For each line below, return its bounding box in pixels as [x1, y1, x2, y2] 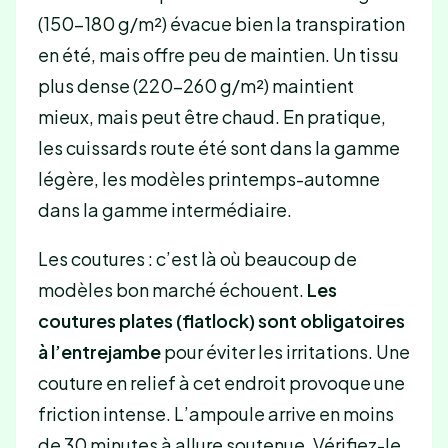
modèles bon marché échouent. [37, 278, 307, 302]
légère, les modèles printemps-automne [37, 166, 380, 190]
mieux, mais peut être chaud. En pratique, [37, 104, 386, 128]
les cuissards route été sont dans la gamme [37, 135, 400, 159]
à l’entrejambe [37, 340, 161, 364]
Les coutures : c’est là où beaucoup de [37, 247, 357, 271]
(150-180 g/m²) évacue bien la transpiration [37, 11, 405, 35]
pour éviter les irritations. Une [160, 340, 410, 364]
